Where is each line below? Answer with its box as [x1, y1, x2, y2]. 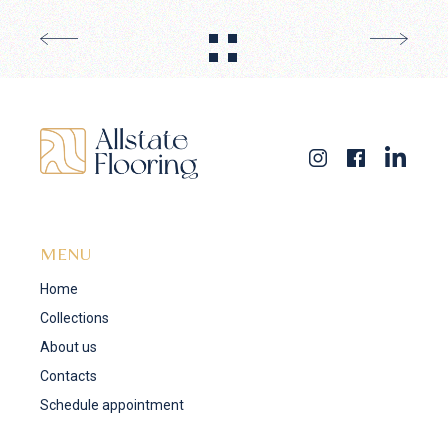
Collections [40, 309, 110, 326]
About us [40, 338, 98, 355]
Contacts [40, 367, 98, 384]
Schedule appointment [40, 396, 185, 413]
